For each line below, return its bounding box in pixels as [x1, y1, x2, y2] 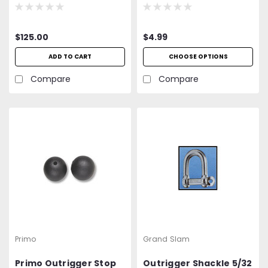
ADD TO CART [48, 51, 92, 61]
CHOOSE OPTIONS [168, 51, 228, 61]
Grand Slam [143, 233, 190, 244]
